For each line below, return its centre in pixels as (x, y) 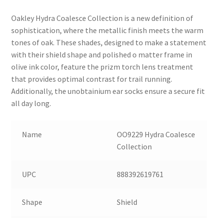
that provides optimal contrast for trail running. (91, 79)
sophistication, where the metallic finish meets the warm (107, 30)
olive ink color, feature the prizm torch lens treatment (102, 66)
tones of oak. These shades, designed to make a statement (109, 42)
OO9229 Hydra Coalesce (156, 134)
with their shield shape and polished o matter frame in (101, 54)
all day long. (31, 103)
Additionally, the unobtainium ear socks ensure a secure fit (108, 91)
